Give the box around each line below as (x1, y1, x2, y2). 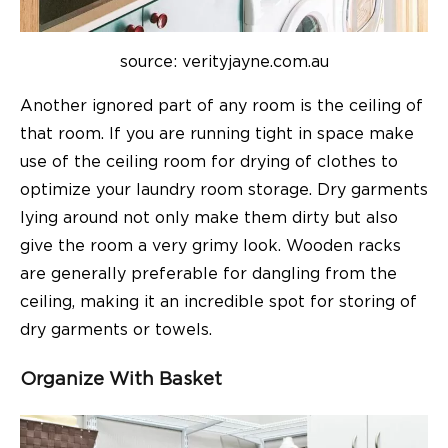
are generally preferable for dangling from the (20, 265, 397, 282)
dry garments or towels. (20, 321, 212, 338)
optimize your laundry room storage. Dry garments (20, 181, 428, 198)
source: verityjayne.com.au (119, 53, 329, 70)
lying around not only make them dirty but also (20, 209, 398, 226)
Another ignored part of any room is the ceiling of (20, 97, 423, 114)
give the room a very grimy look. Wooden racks (20, 237, 401, 254)
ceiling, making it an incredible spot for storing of (20, 293, 417, 310)
